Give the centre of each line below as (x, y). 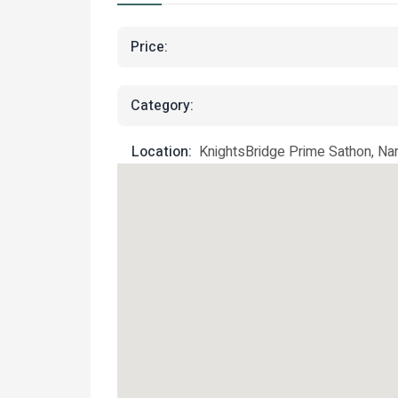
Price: (149, 47)
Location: (162, 152)
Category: (162, 105)
